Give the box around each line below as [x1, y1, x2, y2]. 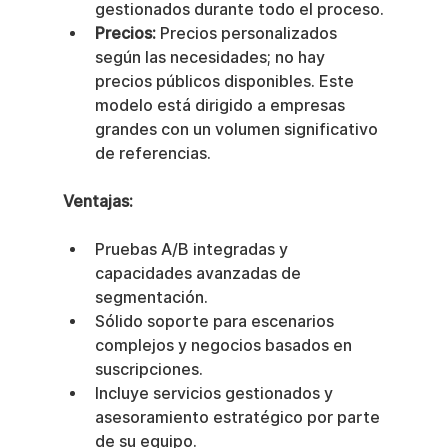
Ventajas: [62, 192, 133, 212]
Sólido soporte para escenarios [94, 312, 338, 332]
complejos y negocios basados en [94, 336, 356, 356]
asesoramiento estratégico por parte [94, 408, 384, 428]
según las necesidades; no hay [94, 48, 329, 68]
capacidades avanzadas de [94, 264, 305, 284]
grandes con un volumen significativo [94, 120, 382, 140]
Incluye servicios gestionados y [94, 384, 337, 404]
